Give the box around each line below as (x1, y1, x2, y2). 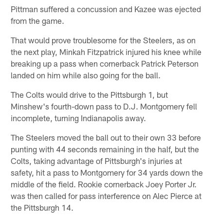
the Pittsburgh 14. (11, 202, 74, 213)
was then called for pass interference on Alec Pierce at (11, 191, 202, 201)
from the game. (11, 16, 65, 26)
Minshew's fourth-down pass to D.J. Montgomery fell (11, 101, 198, 111)
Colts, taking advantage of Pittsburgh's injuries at (11, 156, 182, 166)
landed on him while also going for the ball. (11, 70, 161, 80)
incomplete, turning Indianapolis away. (11, 113, 146, 123)
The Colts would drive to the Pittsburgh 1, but (11, 90, 168, 100)
